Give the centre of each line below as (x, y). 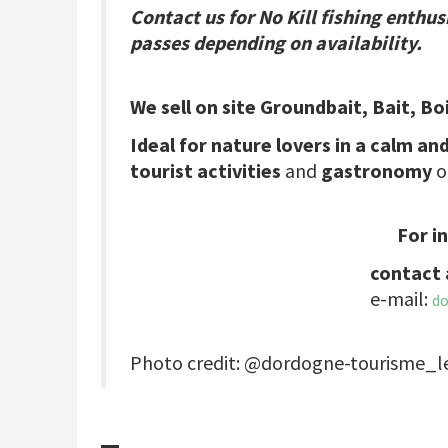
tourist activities (205, 171)
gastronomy (376, 171)
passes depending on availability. (276, 43)
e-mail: (401, 299)
